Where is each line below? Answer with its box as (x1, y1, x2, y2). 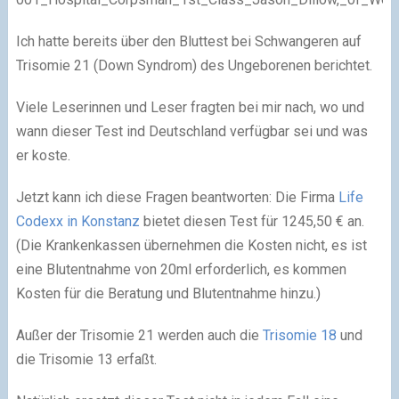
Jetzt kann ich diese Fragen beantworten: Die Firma (15, 188, 338, 206)
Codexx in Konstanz (15, 212, 140, 230)
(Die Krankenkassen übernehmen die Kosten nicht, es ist (15, 236, 367, 254)
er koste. (15, 146, 70, 164)
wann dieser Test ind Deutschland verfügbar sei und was (15, 122, 368, 140)
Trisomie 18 (262, 326, 337, 344)
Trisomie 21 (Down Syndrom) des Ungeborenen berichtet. (15, 56, 372, 74)
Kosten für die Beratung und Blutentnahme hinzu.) (15, 284, 321, 302)
